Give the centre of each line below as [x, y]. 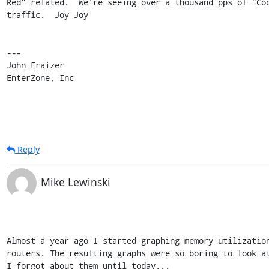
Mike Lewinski [75, 182]
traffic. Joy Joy [47, 14]
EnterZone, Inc [40, 77]
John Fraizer [35, 65]
